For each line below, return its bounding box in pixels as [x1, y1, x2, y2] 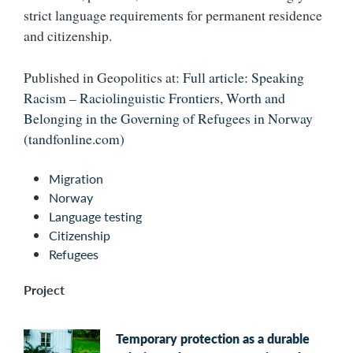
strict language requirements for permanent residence [24, 6, 322, 25]
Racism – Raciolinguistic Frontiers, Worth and [24, 87, 285, 107]
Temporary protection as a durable [116, 329, 310, 347]
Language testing [49, 207, 142, 226]
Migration [49, 169, 103, 188]
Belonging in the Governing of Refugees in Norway [24, 108, 313, 128]
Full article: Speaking [183, 67, 304, 87]
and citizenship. [24, 26, 112, 46]
